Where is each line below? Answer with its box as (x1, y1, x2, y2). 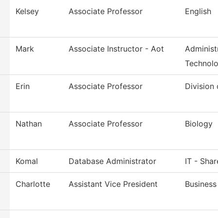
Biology (185, 119, 213, 129)
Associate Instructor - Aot (69, 44, 164, 54)
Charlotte (16, 179, 50, 189)
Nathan (16, 119, 42, 129)
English (185, 6, 211, 17)
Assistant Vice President (69, 179, 158, 189)
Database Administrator (69, 156, 156, 166)
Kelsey (16, 6, 39, 17)
